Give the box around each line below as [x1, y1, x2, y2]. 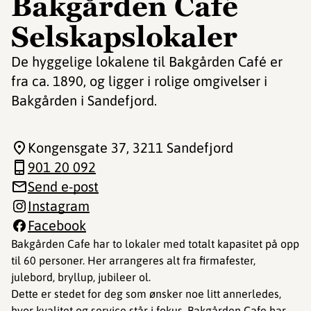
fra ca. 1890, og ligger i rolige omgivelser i [11, 73, 267, 89]
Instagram [28, 198, 90, 214]
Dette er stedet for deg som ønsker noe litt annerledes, [11, 287, 281, 300]
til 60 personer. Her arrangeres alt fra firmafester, [11, 254, 255, 267]
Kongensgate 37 [28, 140, 126, 155]
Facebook [28, 217, 86, 233]
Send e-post [28, 178, 99, 194]
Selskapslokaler [11, 19, 237, 55]
